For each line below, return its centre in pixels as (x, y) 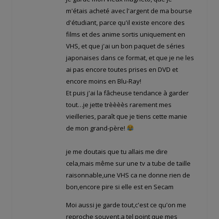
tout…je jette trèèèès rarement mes (119, 105)
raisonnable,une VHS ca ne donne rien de (128, 175)
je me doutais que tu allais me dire (117, 152)
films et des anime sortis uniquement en (126, 34)
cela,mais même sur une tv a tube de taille (128, 164)
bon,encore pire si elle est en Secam (120, 187)
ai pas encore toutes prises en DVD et (122, 70)
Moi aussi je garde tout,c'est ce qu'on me (126, 205)
